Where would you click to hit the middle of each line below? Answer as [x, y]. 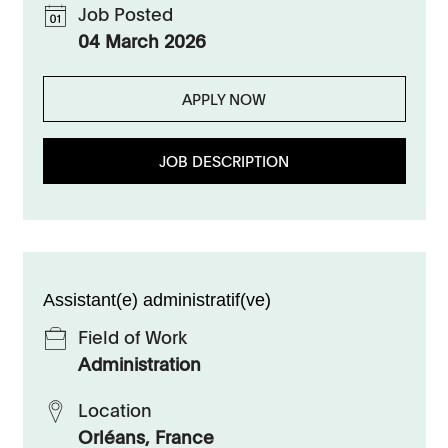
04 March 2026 [141, 41]
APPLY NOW [224, 99]
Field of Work [132, 337]
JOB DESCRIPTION [224, 161]
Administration [139, 364]
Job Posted [125, 14]
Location [114, 410]
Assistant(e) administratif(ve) [156, 300]
